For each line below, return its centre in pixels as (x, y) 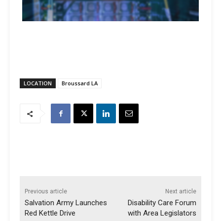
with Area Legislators (162, 213)
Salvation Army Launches (66, 203)
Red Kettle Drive (50, 213)
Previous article (46, 192)
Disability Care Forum (162, 203)
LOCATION (38, 83)
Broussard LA (80, 83)
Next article (181, 192)
